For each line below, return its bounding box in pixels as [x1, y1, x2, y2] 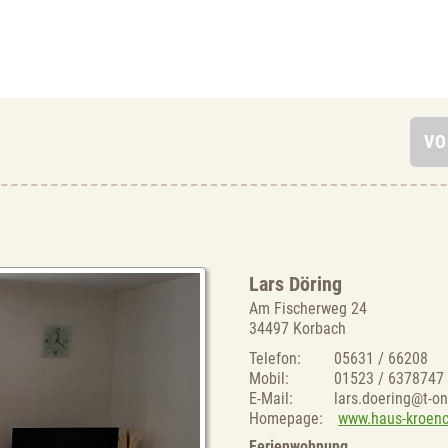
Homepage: [249, 409, 324, 429]
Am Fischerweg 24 [249, 299, 368, 319]
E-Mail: [249, 389, 294, 409]
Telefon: [249, 349, 302, 369]
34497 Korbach [249, 319, 347, 339]
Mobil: [249, 369, 290, 389]
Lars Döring [249, 272, 343, 297]
